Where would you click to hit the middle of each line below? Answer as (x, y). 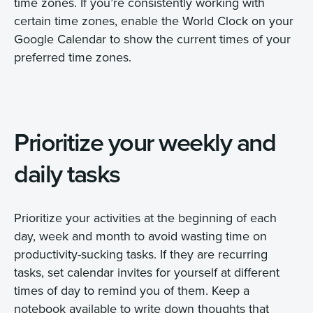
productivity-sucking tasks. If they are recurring (141, 254)
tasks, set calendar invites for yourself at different (147, 272)
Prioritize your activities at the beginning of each (145, 217)
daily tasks (67, 173)
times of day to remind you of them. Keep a (132, 290)
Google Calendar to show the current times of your (152, 38)
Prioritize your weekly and (145, 141)
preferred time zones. (73, 57)
